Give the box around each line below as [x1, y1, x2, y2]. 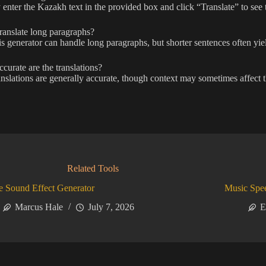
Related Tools [67, 163, 119, 173]
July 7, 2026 [88, 202, 135, 213]
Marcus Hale [15, 202, 64, 213]
